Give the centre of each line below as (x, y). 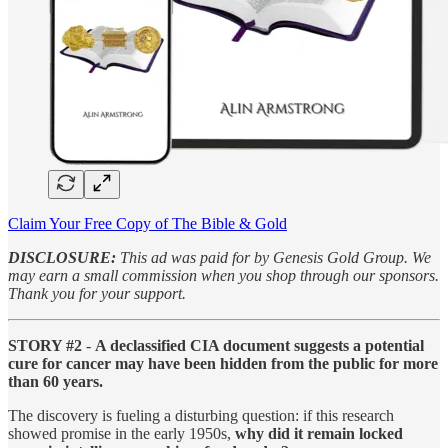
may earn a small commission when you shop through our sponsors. (223, 275)
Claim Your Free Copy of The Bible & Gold (147, 223)
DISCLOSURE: (62, 257)
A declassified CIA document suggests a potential (259, 345)
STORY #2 (45, 345)
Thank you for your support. (97, 293)
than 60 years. (55, 381)
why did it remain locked (319, 433)
